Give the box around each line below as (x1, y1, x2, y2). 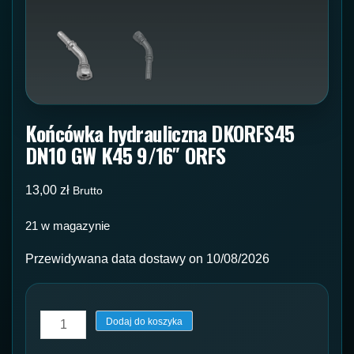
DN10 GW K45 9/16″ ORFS (25, 139, 226, 171)
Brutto (73, 184, 103, 197)
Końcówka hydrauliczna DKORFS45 (25, 117, 294, 149)
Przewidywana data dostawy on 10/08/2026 (25, 252, 269, 266)
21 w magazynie (25, 219, 110, 232)
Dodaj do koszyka (106, 316, 183, 328)
